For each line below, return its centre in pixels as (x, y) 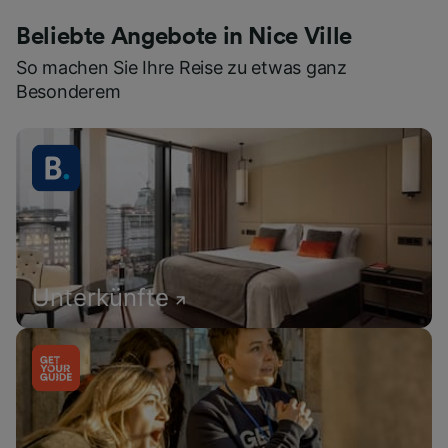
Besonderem (68, 92)
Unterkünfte (100, 298)
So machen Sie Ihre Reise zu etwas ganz (181, 68)
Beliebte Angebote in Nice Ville (184, 37)
